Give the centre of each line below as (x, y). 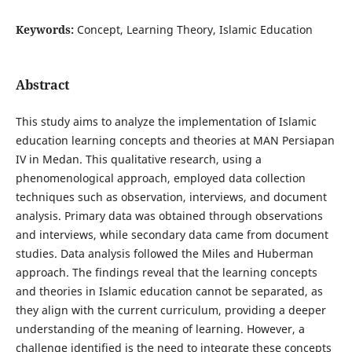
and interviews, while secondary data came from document (172, 235)
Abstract (42, 84)
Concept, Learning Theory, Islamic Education (194, 29)
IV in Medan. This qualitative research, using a (138, 159)
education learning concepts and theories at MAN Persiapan (175, 140)
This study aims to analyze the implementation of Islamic (166, 121)
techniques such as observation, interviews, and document (171, 197)
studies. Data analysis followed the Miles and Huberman (164, 253)
